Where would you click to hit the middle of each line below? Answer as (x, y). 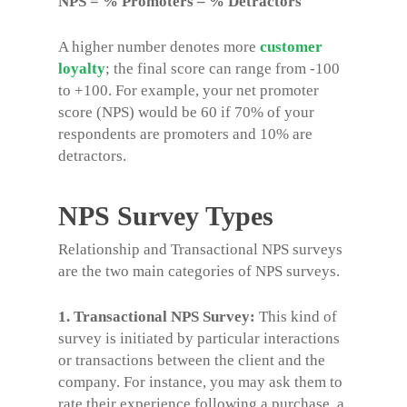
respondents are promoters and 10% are (185, 134)
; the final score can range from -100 (223, 68)
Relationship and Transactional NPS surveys (200, 249)
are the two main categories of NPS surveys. (199, 271)
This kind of (298, 316)
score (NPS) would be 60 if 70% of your (186, 112)
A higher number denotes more (159, 46)
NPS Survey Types (166, 216)
